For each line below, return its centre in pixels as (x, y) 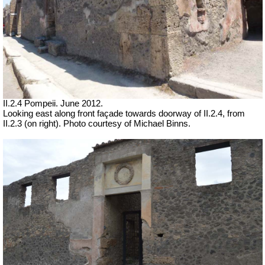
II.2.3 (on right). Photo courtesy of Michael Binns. (97, 123)
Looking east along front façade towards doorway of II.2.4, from (124, 113)
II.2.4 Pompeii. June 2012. (53, 103)
